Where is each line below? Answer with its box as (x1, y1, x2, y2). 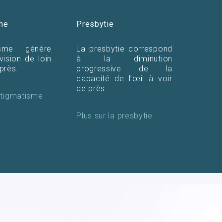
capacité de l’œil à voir (76, 73, 172, 83)
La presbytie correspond (76, 44, 172, 54)
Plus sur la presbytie (76, 111, 153, 120)
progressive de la (76, 63, 172, 73)
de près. (76, 83, 108, 93)
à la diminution (76, 54, 172, 63)
